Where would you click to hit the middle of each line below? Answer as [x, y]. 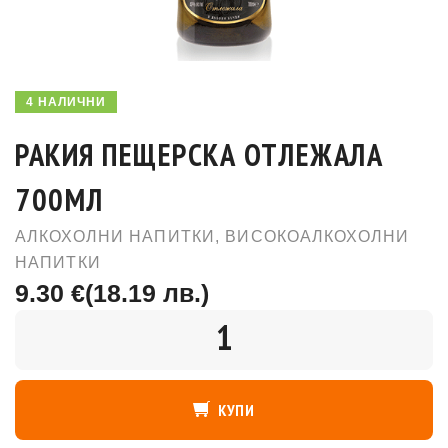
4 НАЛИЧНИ [66, 102]
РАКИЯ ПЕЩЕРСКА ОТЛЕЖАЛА [199, 154]
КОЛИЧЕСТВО [76, 322]
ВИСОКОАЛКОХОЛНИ [317, 236]
